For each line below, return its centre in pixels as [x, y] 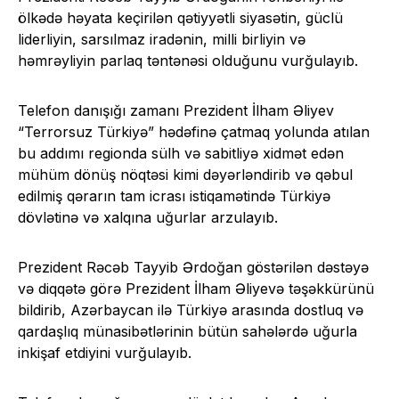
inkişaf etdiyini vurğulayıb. [105, 353]
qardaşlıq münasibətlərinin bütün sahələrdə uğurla [187, 332]
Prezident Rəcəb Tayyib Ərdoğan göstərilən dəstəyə [193, 268]
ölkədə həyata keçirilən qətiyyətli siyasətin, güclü [180, 18]
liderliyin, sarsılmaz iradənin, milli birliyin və [162, 40]
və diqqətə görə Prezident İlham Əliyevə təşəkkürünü [196, 289]
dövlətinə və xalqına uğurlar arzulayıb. [148, 218]
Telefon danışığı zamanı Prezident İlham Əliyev [176, 111]
